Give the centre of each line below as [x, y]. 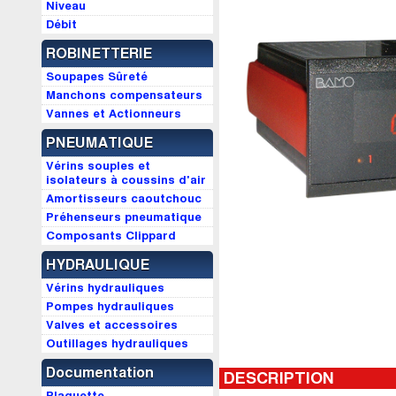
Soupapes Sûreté [97, 77]
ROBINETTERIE [99, 54]
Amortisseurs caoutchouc [124, 199]
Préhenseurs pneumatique [124, 217]
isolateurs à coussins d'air [126, 180]
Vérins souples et [98, 166]
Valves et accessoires [112, 325]
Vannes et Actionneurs [114, 114]
